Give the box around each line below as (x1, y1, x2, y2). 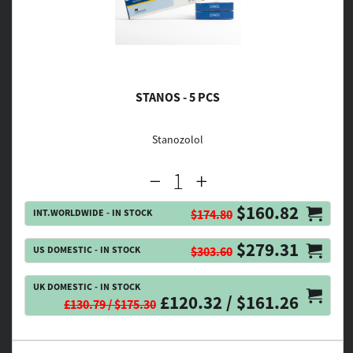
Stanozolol (152, 132, 203, 147)
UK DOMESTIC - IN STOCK (33, 281, 140, 292)
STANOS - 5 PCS (136, 89, 220, 105)
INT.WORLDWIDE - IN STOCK (33, 206, 152, 218)
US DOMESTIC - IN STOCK (33, 243, 140, 255)
